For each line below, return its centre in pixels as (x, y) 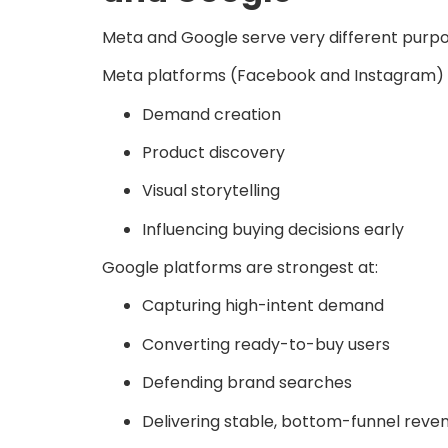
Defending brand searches (247, 383)
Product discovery (213, 152)
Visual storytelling (211, 191)
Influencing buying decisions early (273, 229)
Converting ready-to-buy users (266, 344)
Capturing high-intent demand (263, 306)
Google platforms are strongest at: (240, 268)
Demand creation (211, 114)
